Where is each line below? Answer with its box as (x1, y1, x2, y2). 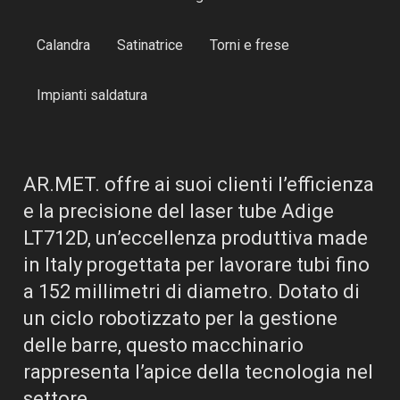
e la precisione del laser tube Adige (22, 200, 334, 222)
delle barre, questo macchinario (22, 334, 304, 356)
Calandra (36, 37, 90, 54)
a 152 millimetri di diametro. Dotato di (22, 280, 360, 303)
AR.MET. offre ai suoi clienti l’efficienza (22, 173, 374, 196)
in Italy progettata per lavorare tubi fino (22, 254, 370, 276)
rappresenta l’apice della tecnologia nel (22, 361, 373, 383)
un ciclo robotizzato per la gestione (22, 307, 337, 329)
